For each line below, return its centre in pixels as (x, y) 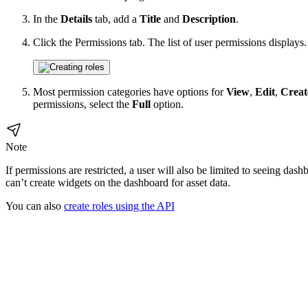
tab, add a (116, 19)
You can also (35, 206)
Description (209, 19)
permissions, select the (82, 104)
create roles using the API (119, 206)
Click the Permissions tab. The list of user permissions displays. (170, 43)
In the (47, 19)
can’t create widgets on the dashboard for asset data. (118, 183)
